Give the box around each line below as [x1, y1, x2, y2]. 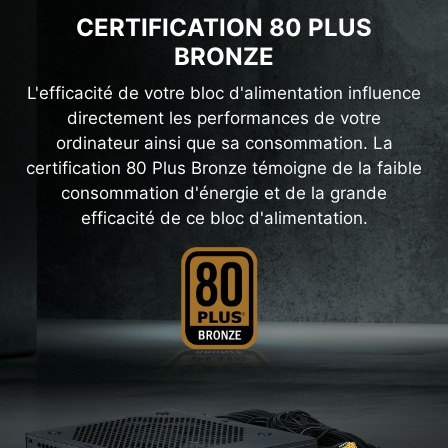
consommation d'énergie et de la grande [61, 182, 387, 203]
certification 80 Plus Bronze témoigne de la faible [26, 157, 422, 178]
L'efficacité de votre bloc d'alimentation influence [27, 82, 421, 103]
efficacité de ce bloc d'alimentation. [80, 207, 368, 228]
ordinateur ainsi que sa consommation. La [55, 132, 393, 153]
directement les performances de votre [67, 107, 381, 128]
